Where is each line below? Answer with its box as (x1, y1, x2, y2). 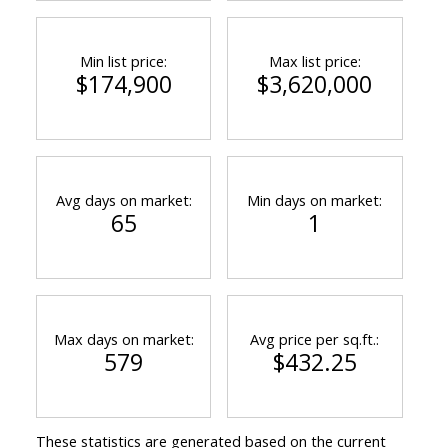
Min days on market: (247, 189, 383, 210)
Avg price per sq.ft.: (250, 328, 380, 349)
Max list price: (268, 50, 361, 71)
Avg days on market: (55, 189, 192, 210)
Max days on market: (53, 328, 194, 349)
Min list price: (80, 50, 168, 71)
